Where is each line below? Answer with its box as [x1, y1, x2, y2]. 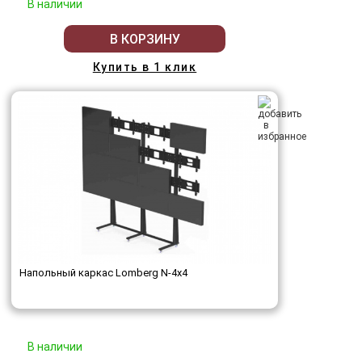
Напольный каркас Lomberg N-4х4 [19, 267, 187, 280]
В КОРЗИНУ [109, 31, 180, 47]
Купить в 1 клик [92, 61, 197, 74]
